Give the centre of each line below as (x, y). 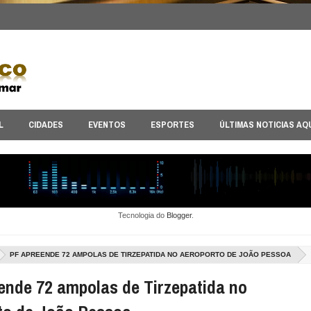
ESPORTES (173, 125)
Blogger (179, 215)
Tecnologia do (142, 215)
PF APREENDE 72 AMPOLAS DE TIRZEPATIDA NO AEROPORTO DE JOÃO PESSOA (151, 254)
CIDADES (46, 125)
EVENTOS (107, 125)
